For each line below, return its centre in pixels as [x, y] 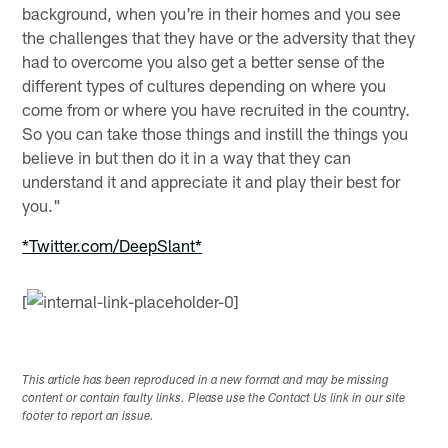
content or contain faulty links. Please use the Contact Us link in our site [214, 398]
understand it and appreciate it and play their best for [211, 181]
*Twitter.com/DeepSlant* [112, 245]
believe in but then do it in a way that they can [187, 157]
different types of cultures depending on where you [204, 85]
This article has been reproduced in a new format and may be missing [206, 380]
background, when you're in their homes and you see [212, 13]
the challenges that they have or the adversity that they [219, 37]
